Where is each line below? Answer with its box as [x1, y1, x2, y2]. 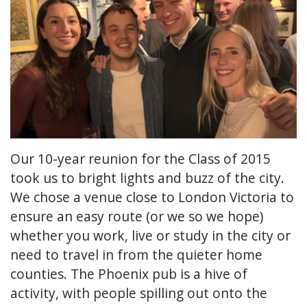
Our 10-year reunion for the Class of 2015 [10, 149, 271, 168]
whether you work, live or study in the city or [10, 225, 291, 245]
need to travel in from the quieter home [10, 245, 262, 264]
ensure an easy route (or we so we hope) [10, 206, 263, 225]
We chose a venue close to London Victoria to [10, 187, 294, 206]
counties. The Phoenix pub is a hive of [10, 264, 247, 283]
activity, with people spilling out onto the [10, 283, 267, 302]
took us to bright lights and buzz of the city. [10, 168, 284, 187]
